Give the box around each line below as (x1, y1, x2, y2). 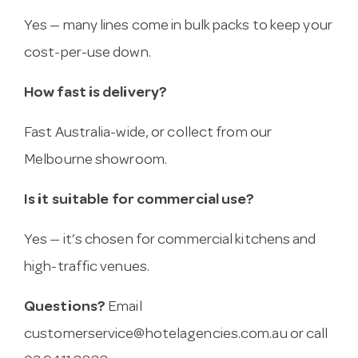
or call (287, 328, 328, 344)
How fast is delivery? (24, 86, 168, 102)
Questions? (24, 300, 105, 316)
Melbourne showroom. (24, 153, 167, 169)
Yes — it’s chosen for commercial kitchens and (24, 233, 316, 249)
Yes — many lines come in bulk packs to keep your (24, 19, 332, 35)
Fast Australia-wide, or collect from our (24, 126, 272, 142)
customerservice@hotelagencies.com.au (24, 328, 288, 344)
